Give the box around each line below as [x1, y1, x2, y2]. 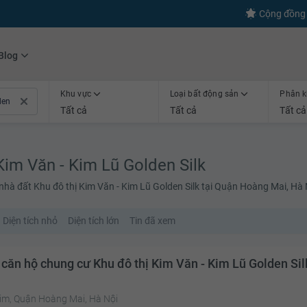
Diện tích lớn [68, 215, 119, 227]
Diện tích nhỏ [3, 215, 58, 227]
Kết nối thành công [35, 8, 117, 19]
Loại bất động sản [169, 88, 241, 99]
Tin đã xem [130, 215, 175, 227]
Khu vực [60, 88, 94, 99]
